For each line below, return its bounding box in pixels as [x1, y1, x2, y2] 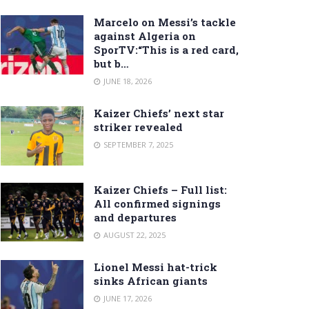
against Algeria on [94, 28, 196, 43]
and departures [94, 210, 177, 224]
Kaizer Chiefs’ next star [94, 106, 224, 120]
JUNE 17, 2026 [101, 292, 152, 303]
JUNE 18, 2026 [101, 75, 152, 86]
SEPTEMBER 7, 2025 [101, 139, 173, 150]
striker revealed [94, 119, 183, 134]
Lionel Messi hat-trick [94, 259, 217, 274]
